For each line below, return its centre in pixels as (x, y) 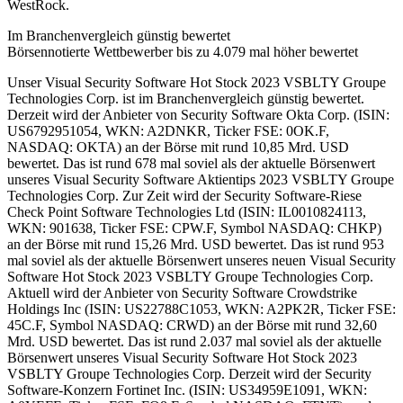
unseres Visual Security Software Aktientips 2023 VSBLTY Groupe (201, 179)
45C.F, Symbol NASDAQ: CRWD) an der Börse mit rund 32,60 (192, 325)
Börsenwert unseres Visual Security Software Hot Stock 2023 (182, 357)
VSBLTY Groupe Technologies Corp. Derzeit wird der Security (189, 373)
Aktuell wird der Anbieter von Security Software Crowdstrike (182, 292)
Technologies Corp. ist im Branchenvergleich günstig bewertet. (186, 98)
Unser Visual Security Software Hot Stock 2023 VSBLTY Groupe (197, 82)
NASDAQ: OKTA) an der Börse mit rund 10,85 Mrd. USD (178, 147)
